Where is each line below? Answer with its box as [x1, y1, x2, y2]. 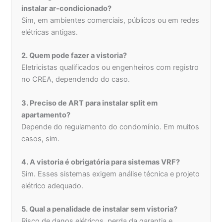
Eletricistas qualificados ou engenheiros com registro [21, 63, 199, 72]
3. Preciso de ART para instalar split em [21, 98, 158, 108]
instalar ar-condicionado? [21, 4, 112, 13]
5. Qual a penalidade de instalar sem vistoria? [21, 205, 178, 214]
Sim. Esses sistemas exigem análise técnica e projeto [21, 169, 200, 179]
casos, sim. [21, 134, 60, 143]
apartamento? [21, 110, 71, 119]
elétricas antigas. [21, 28, 78, 37]
